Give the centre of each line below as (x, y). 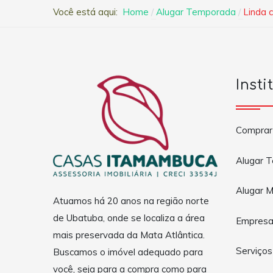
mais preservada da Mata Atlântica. (129, 235)
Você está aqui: (88, 12)
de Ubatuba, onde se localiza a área (129, 218)
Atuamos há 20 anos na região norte (131, 201)
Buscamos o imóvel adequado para (128, 252)
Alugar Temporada (196, 12)
